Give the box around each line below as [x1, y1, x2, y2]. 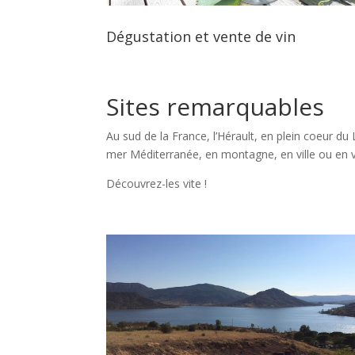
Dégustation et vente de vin [106, 26, 296, 46]
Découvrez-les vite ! [106, 175, 208, 191]
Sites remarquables [106, 90, 325, 123]
